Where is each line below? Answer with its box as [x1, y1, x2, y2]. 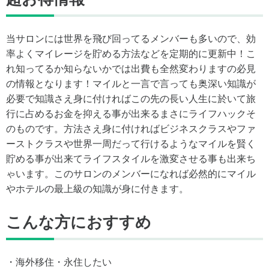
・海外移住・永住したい [6, 256, 112, 267]
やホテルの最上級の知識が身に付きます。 [6, 183, 189, 194]
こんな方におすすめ [6, 213, 151, 231]
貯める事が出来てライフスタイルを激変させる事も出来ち [6, 153, 256, 164]
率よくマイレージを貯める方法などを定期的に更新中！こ [6, 48, 256, 59]
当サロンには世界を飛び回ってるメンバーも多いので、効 [6, 33, 256, 44]
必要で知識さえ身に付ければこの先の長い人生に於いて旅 [6, 93, 256, 104]
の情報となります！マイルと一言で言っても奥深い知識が [6, 78, 256, 89]
